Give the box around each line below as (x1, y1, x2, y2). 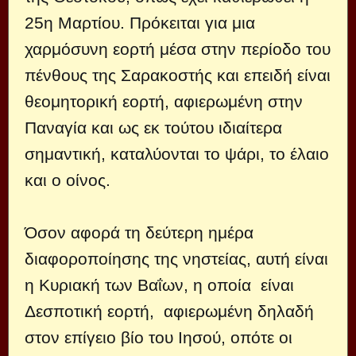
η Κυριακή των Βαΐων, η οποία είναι (25, 275, 294, 294)
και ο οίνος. (25, 170, 110, 189)
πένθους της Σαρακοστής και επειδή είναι (25, 65, 331, 84)
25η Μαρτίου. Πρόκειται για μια (25, 13, 255, 32)
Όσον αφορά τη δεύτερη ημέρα (25, 222, 253, 242)
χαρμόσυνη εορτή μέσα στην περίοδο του (25, 39, 331, 58)
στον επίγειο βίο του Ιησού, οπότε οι (25, 327, 292, 346)
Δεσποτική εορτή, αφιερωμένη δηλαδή (25, 301, 314, 320)
